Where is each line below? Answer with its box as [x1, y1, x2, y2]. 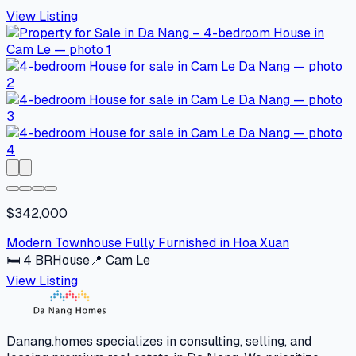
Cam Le [106, 252, 150, 269]
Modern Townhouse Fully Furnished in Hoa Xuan [6, 234, 289, 252]
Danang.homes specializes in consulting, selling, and [6, 333, 311, 350]
